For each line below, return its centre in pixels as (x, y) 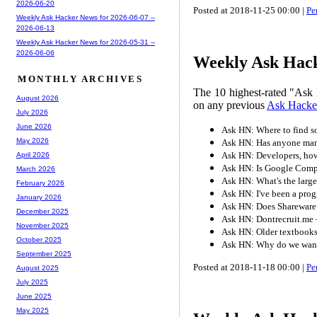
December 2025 (42, 212)
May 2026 (33, 141)
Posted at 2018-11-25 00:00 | (250, 10)
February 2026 (40, 183)
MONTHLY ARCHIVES (81, 79)
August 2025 (38, 268)
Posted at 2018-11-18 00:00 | (250, 267)
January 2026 (39, 197)
